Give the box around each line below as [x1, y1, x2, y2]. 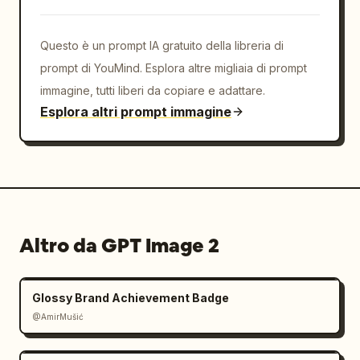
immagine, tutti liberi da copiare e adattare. [40, 84, 265, 97]
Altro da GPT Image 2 [19, 233, 219, 258]
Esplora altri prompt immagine [40, 104, 231, 120]
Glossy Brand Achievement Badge [32, 291, 229, 305]
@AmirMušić [32, 312, 84, 321]
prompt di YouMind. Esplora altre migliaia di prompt [40, 61, 307, 75]
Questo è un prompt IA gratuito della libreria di [40, 39, 284, 52]
